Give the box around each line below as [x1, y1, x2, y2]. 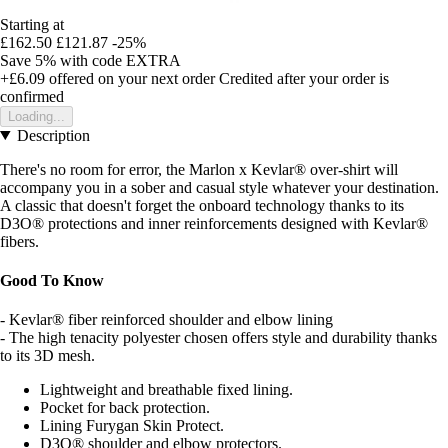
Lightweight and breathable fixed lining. [40, 381, 293, 399]
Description [16, 126, 90, 144]
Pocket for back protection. [40, 399, 210, 417]
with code [60, 51, 126, 69]
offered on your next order [45, 69, 215, 87]
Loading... [8, 108, 65, 124]
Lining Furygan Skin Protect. [40, 417, 224, 435]
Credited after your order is [219, 69, 389, 87]
